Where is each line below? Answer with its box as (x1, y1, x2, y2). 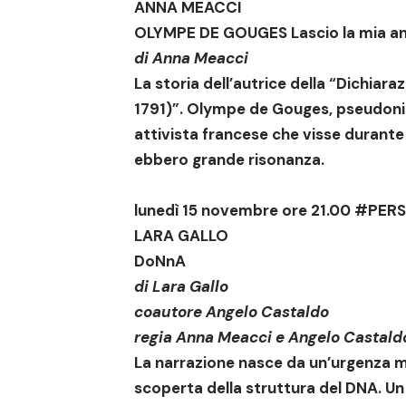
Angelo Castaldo (206, 302, 329, 323)
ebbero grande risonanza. (134, 150, 324, 170)
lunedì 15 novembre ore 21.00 (134, 200, 354, 221)
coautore (134, 302, 206, 323)
